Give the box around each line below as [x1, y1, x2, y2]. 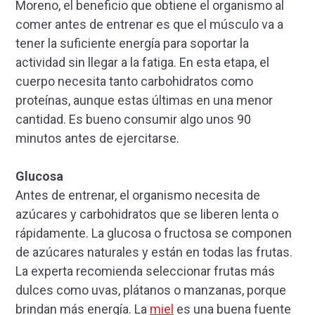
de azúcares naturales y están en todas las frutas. [15, 244, 292, 259]
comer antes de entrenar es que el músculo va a [15, 16, 283, 32]
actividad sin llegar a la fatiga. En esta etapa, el [15, 54, 269, 70]
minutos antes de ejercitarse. [15, 130, 179, 146]
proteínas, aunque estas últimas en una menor [15, 92, 273, 108]
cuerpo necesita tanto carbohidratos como [15, 73, 253, 89]
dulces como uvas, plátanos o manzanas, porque [15, 282, 286, 297]
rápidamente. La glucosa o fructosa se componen [15, 225, 292, 240]
